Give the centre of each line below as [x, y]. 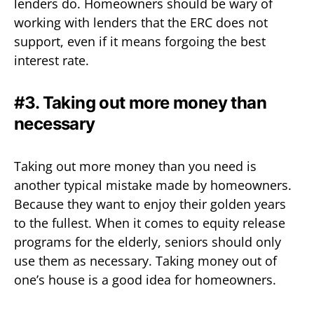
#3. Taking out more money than [140, 102]
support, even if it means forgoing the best [140, 41]
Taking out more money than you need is [135, 166]
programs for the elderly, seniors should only [148, 241]
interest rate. [52, 60]
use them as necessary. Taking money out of [145, 260]
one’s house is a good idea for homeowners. [145, 279]
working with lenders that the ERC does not [141, 22]
